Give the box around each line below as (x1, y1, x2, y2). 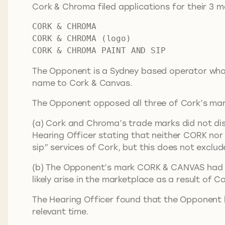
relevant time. (32, 205, 89, 216)
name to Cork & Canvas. (32, 77, 133, 88)
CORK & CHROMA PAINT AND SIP (32, 45, 166, 55)
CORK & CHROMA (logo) (32, 33, 131, 43)
